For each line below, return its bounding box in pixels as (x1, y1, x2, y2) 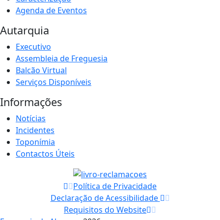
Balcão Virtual (16, 64, 67, 76)
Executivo (16, 41, 51, 52)
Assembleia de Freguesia (16, 53, 108, 64)
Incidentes (16, 124, 55, 136)
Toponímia (16, 136, 55, 147)
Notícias (16, 112, 46, 124)
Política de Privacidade (73, 180, 157, 192)
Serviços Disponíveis (16, 76, 91, 87)
